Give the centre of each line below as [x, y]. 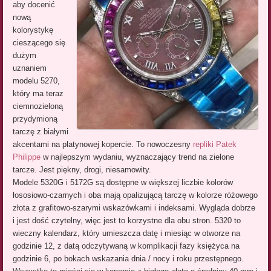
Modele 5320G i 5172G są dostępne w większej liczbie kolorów [123, 183]
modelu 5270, [37, 81]
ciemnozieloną [38, 106]
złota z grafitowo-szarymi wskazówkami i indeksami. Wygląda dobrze [134, 208]
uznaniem [30, 68]
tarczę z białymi [41, 132]
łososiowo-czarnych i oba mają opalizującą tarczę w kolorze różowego [135, 195]
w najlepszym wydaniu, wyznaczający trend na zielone [138, 157]
